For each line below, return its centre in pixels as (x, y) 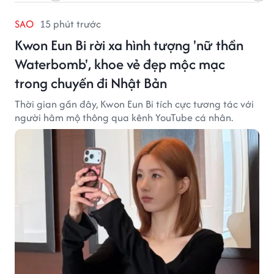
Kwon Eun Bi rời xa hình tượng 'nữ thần (129, 45)
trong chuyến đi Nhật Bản (91, 83)
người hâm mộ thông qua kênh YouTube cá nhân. (124, 117)
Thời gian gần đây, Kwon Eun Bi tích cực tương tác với (134, 104)
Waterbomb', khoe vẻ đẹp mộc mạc (120, 64)
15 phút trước (70, 24)
